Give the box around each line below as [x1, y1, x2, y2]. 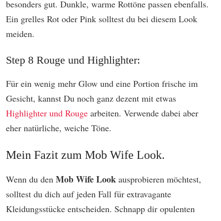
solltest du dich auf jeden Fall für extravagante [6, 188, 171, 200]
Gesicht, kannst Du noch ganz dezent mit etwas [6, 92, 176, 105]
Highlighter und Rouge [6, 107, 88, 119]
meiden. [6, 28, 35, 40]
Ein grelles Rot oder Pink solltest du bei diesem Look [6, 13, 197, 25]
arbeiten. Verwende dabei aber [88, 107, 198, 119]
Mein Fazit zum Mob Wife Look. [6, 148, 165, 162]
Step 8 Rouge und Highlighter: [6, 54, 140, 67]
